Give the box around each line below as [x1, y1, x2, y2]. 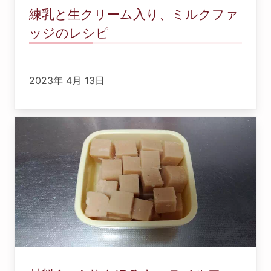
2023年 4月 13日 [29, 74, 105, 87]
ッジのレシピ [29, 25, 109, 41]
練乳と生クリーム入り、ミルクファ [29, 6, 238, 22]
